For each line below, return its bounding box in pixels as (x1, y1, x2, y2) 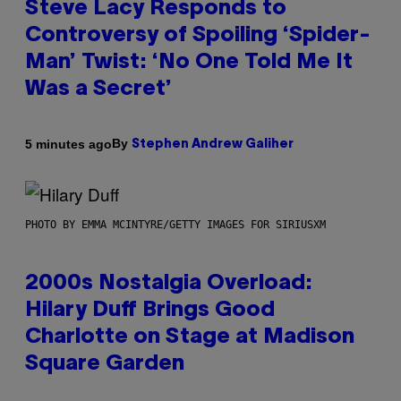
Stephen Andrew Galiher (132, 139, 294, 151)
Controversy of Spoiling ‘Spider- (25, 26, 371, 47)
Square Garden (25, 354, 184, 375)
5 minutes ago (25, 136, 112, 151)
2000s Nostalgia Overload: (25, 274, 312, 294)
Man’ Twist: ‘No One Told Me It (25, 53, 353, 73)
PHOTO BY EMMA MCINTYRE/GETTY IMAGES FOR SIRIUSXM (25, 218, 326, 232)
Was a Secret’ (25, 80, 172, 100)
